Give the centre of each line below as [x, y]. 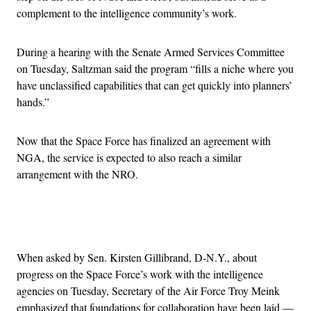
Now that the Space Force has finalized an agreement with [144, 140]
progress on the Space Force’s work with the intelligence [140, 274]
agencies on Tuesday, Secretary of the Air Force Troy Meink [148, 290]
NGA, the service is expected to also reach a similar [129, 157]
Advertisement [186, 223]
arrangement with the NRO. [77, 174]
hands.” [33, 101]
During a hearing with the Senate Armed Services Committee [151, 51]
